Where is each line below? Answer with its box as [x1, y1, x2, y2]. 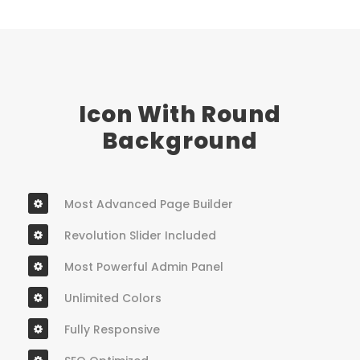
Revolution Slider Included [64, 227, 216, 243]
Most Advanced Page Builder [64, 195, 233, 212]
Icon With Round [79, 98, 281, 130]
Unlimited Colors [64, 289, 162, 306]
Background [102, 125, 258, 157]
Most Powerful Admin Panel [64, 258, 223, 275]
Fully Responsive [64, 321, 160, 337]
